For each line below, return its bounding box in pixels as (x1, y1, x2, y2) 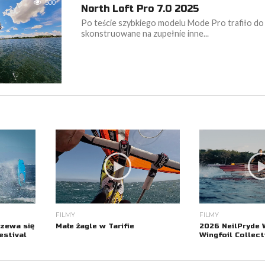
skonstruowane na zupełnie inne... (81, 28, 209, 38)
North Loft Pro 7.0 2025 (81, 2, 199, 14)
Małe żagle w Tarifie (56, 222, 137, 231)
